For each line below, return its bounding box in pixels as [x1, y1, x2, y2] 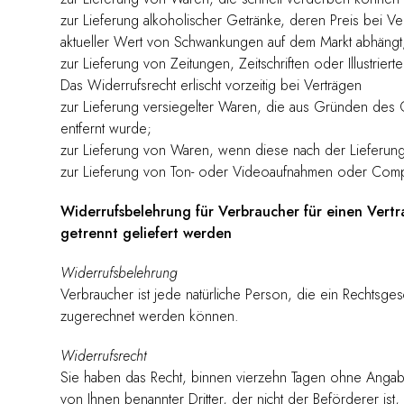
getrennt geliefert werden [60, 222, 233, 243]
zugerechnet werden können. [60, 305, 240, 326]
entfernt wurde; [60, 117, 152, 139]
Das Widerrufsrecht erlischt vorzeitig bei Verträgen [60, 74, 363, 96]
